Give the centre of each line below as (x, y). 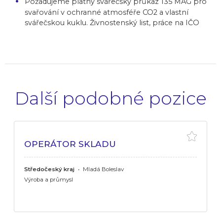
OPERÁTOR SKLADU (70, 144)
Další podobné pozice (110, 98)
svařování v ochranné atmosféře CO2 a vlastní (107, 12)
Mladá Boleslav (103, 169)
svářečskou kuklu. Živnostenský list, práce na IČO (112, 22)
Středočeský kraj (49, 169)
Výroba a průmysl (49, 179)
